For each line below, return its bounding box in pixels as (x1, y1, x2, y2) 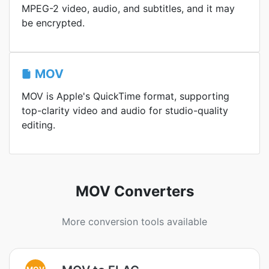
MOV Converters (75, 183, 194, 200)
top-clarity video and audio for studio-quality (22, 104, 228, 116)
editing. (22, 119, 55, 131)
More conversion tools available (62, 216, 207, 228)
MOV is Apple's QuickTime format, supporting (22, 90, 229, 102)
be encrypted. (22, 17, 85, 29)
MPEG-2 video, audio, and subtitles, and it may (22, 2, 235, 14)
